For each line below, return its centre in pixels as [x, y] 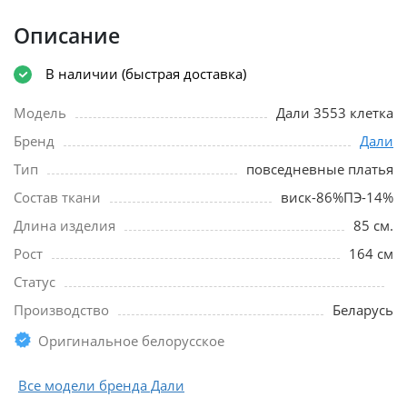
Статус [35, 281]
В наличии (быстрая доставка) [146, 74]
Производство [61, 309]
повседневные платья [320, 169]
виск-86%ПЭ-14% [337, 197]
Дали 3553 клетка [335, 112]
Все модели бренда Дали [101, 385]
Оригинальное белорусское [131, 340]
